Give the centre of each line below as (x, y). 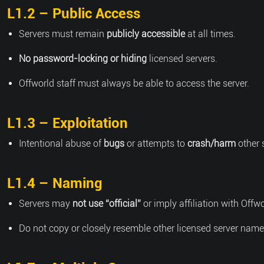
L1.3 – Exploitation (67, 123)
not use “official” (107, 204)
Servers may (46, 204)
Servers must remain (63, 34)
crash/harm (212, 143)
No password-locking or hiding (83, 59)
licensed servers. (182, 59)
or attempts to (156, 143)
